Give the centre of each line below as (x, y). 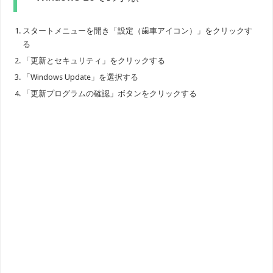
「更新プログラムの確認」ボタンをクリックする (110, 94)
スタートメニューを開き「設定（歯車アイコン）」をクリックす (138, 31)
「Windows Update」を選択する (81, 77)
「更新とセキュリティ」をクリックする (94, 61)
